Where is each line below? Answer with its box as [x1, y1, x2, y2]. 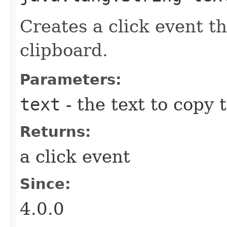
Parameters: [20, 70, 122, 88]
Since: [20, 175, 71, 193]
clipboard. [20, 40, 108, 60]
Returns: [20, 123, 91, 140]
